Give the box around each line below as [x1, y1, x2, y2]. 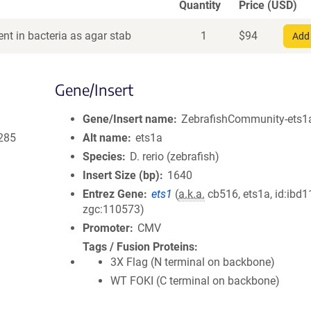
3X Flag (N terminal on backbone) [110, 255, 275, 269]
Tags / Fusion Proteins [83, 240, 194, 253]
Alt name [83, 131, 128, 144]
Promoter [83, 221, 130, 235]
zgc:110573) [83, 203, 144, 216]
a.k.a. [178, 187, 205, 201]
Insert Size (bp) [83, 169, 160, 182]
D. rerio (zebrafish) [130, 150, 220, 163]
